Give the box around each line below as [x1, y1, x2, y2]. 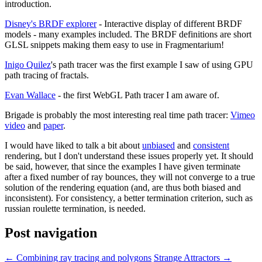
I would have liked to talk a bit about [5, 140, 142, 150]
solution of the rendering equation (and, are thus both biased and [5, 182, 241, 192]
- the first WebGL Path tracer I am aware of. [56, 89, 219, 100]
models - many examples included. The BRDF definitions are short [5, 29, 251, 39]
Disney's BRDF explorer [5, 18, 96, 29]
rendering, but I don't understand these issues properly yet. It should [5, 150, 253, 161]
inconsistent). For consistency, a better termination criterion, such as [5, 192, 253, 203]
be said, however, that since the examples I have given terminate [5, 161, 240, 171]
